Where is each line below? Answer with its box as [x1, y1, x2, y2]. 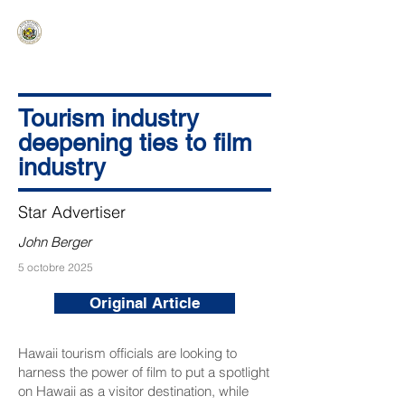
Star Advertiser [18, 202, 126, 222]
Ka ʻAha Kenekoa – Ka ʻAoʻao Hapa [58, 30, 211, 46]
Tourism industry [18, 104, 199, 132]
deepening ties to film [18, 128, 251, 156]
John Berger [18, 233, 91, 250]
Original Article [89, 294, 200, 312]
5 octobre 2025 [18, 260, 93, 274]
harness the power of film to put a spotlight [18, 363, 269, 381]
